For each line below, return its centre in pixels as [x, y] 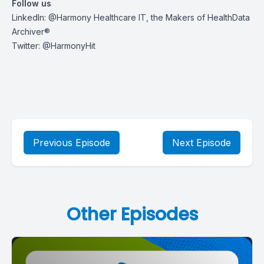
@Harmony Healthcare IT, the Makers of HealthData [149, 17]
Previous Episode [72, 143]
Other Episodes [132, 214]
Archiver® [31, 32]
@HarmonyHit [69, 46]
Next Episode [202, 143]
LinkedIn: [30, 17]
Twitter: [27, 46]
